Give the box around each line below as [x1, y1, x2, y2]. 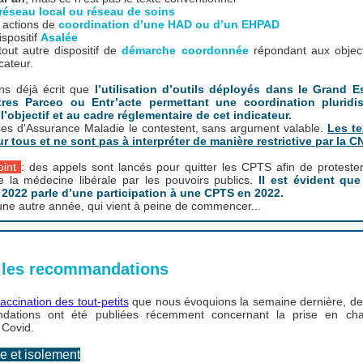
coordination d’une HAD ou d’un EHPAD [58, 18, 280, 31]
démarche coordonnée [122, 44, 249, 57]
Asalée [41, 31, 78, 44]
